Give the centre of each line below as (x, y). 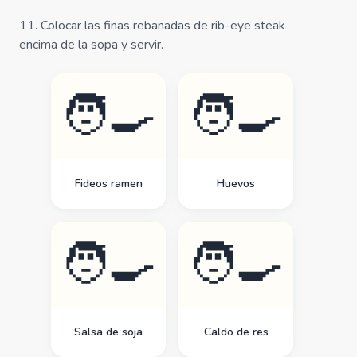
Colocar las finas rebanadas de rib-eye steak (163, 25)
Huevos (236, 184)
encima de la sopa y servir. (91, 45)
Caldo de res (236, 332)
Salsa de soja (108, 332)
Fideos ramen (108, 184)
